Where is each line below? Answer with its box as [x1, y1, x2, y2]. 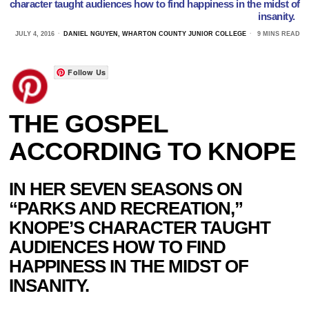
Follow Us [68, 66, 106, 77]
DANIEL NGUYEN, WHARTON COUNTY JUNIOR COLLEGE [63, 30, 246, 37]
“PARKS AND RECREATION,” [9, 197, 243, 219]
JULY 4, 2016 [14, 30, 54, 37]
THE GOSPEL [9, 109, 168, 138]
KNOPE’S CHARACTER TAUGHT [9, 217, 271, 238]
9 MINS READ [255, 30, 300, 37]
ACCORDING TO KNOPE [9, 137, 297, 166]
